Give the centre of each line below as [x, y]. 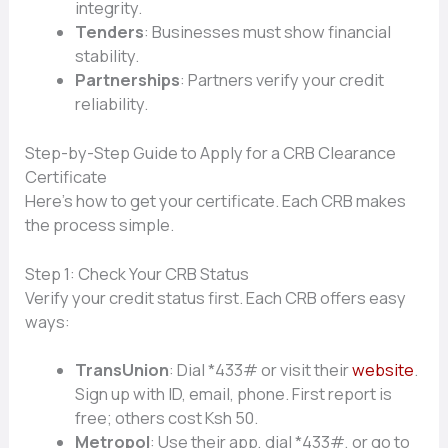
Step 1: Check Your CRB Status [137, 273]
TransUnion [121, 370]
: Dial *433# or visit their [260, 370]
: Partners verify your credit [281, 80]
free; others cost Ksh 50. [166, 418]
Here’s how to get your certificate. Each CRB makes [216, 200]
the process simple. [100, 224]
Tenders [109, 32]
